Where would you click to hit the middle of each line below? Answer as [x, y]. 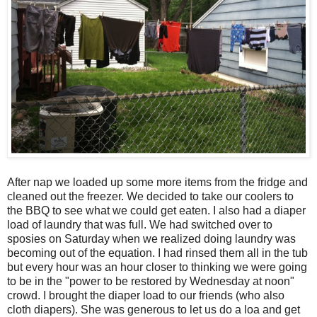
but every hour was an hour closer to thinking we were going [157, 267]
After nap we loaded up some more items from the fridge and [157, 183]
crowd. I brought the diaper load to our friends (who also [146, 296]
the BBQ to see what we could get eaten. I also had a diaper [156, 211]
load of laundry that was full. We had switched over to [140, 225]
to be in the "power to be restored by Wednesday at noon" [151, 282]
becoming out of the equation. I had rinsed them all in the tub [157, 253]
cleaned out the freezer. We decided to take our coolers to [150, 197]
